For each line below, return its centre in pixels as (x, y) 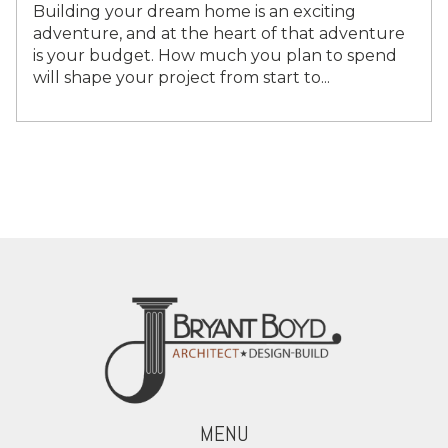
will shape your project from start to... (181, 77)
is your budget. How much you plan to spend (215, 55)
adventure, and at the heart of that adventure (219, 33)
